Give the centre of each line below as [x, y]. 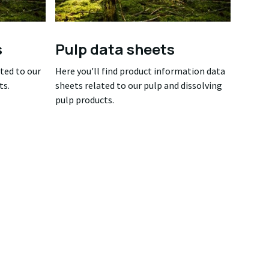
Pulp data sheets [115, 49]
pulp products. [85, 99]
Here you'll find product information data [140, 71]
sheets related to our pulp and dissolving [139, 85]
